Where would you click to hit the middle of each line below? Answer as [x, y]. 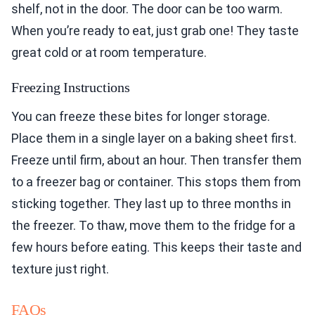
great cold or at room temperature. [109, 53]
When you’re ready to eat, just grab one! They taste [155, 31]
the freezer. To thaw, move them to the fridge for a [153, 226]
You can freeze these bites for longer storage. [141, 117]
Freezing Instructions [71, 88]
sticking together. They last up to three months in [151, 204]
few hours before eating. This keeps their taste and [156, 247]
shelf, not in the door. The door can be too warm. [147, 9]
